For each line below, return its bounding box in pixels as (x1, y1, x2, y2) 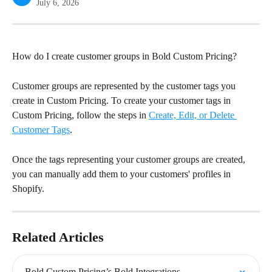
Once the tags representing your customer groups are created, (12, 154, 248, 165)
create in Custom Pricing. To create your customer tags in (12, 95, 233, 106)
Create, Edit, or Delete (149, 110, 237, 121)
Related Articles (12, 229, 104, 245)
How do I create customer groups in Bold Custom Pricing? (12, 51, 237, 62)
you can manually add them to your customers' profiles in (12, 168, 233, 179)
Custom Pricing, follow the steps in (12, 110, 149, 121)
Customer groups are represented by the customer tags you (12, 81, 238, 92)
